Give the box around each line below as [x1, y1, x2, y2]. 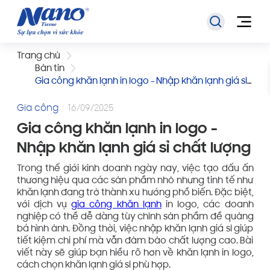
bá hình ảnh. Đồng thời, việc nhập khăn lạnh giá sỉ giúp [16, 225, 254, 234]
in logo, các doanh [161, 201, 254, 210]
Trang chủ [16, 52, 60, 61]
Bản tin [34, 64, 64, 74]
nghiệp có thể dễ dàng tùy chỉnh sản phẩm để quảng [16, 213, 254, 222]
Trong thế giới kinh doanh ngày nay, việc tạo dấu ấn [16, 165, 254, 174]
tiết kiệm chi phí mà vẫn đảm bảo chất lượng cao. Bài [16, 237, 254, 246]
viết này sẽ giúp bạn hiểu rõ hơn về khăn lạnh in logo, [16, 249, 254, 259]
